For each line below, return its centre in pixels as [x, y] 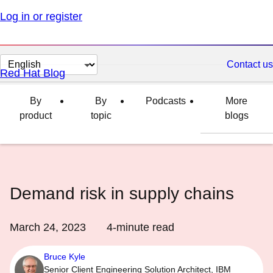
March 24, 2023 [48, 227]
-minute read [144, 227]
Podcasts [165, 101]
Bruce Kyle [65, 257]
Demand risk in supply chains [122, 193]
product [35, 115]
